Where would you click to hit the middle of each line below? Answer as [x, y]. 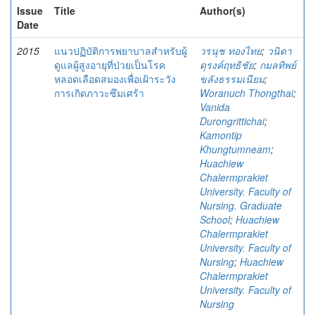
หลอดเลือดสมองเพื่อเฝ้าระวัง [115, 79]
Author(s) [223, 11]
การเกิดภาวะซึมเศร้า [99, 93]
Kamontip [221, 135]
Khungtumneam [235, 149]
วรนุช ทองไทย [231, 51]
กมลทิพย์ [278, 65]
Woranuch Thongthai [246, 93]
